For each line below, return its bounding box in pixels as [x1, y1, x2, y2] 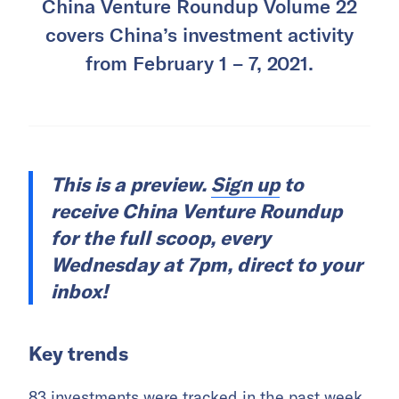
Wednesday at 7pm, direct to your [51, 252, 362, 278]
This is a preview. [51, 172, 211, 198]
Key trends [28, 341, 128, 367]
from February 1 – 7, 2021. [85, 51, 313, 75]
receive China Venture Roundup [51, 199, 342, 224]
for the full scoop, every [51, 225, 271, 251]
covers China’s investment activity [45, 22, 354, 46]
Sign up [211, 172, 280, 198]
